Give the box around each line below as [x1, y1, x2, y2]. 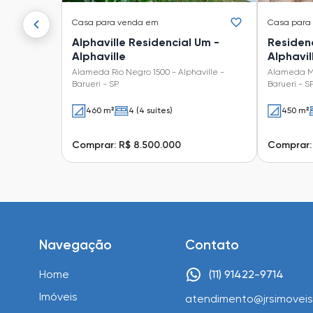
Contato [185, 236, 240, 253]
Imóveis [39, 289, 78, 303]
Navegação [39, 236, 112, 253]
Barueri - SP [72, 78, 119, 89]
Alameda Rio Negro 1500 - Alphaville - [72, 66, 224, 77]
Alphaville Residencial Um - [72, 35, 219, 49]
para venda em [96, 17, 159, 27]
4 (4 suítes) [129, 105, 173, 116]
